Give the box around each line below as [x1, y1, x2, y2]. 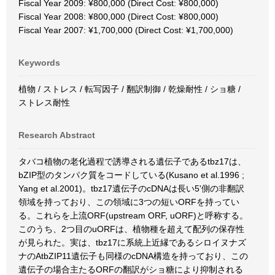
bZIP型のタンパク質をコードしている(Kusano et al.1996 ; [18, 170, 244, 180]
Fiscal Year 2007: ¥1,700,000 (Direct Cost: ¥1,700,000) [18, 25, 233, 35]
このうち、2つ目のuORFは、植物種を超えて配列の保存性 [18, 224, 244, 234]
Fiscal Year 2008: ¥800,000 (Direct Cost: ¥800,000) [18, 12, 219, 21]
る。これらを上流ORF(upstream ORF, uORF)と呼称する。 [18, 211, 248, 220]
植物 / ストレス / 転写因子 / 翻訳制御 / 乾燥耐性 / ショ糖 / [18, 84, 241, 94]
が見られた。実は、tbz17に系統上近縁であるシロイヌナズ [18, 238, 246, 247]
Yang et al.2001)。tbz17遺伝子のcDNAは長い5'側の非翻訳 [18, 184, 244, 193]
